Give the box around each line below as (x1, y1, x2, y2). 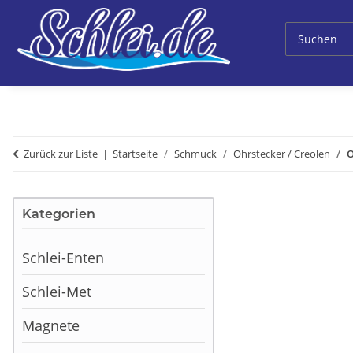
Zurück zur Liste (24, 147, 98, 162)
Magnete (22, 316, 80, 336)
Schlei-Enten (22, 248, 104, 268)
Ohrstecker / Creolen (233, 147, 330, 162)
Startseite (113, 147, 158, 162)
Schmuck (174, 147, 217, 162)
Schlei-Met (22, 282, 91, 302)
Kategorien (22, 206, 95, 222)
